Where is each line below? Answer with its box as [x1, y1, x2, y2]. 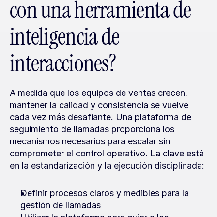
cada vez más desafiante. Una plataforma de [10, 112, 191, 122]
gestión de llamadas [20, 200, 101, 210]
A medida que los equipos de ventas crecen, [10, 88, 187, 98]
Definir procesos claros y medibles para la [20, 188, 189, 198]
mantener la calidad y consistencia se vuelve [10, 100, 188, 110]
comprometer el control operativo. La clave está [10, 148, 204, 158]
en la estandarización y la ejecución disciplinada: [10, 160, 204, 170]
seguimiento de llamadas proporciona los [10, 124, 174, 134]
